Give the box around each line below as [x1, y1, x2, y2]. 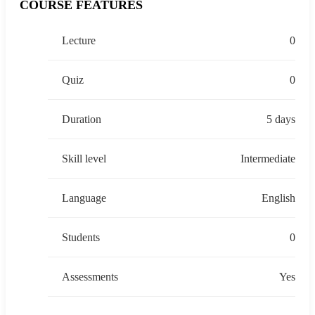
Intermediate [240, 153, 295, 165]
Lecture [62, 34, 96, 47]
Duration [62, 113, 101, 126]
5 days [266, 113, 295, 126]
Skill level [62, 153, 106, 165]
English [262, 192, 295, 205]
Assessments [62, 271, 118, 283]
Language [62, 192, 106, 205]
